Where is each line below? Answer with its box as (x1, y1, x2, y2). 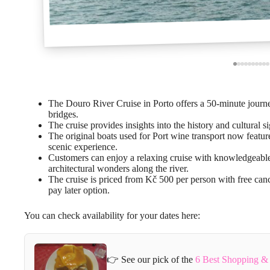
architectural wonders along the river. (48, 163, 189, 174)
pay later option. (48, 185, 110, 196)
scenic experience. (48, 142, 118, 152)
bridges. (48, 109, 78, 120)
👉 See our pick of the (107, 254, 195, 265)
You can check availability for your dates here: (24, 210, 200, 221)
